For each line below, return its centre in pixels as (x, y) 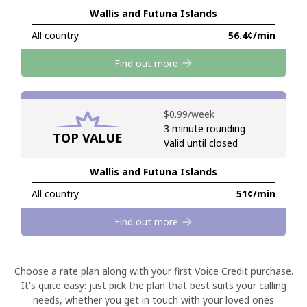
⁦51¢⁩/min (256, 194)
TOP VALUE (87, 138)
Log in (153, 221)
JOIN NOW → (175, 77)
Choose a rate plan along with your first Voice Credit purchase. (153, 271)
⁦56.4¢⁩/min (252, 36)
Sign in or (122, 77)
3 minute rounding (205, 129)
